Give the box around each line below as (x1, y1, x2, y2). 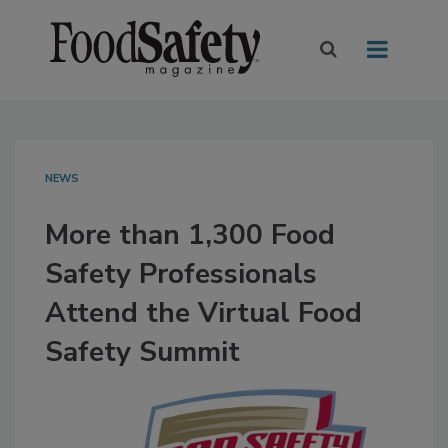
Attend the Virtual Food (45, 294, 362, 333)
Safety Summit (45, 333, 240, 372)
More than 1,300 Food (45, 216, 335, 255)
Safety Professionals (45, 255, 317, 294)
